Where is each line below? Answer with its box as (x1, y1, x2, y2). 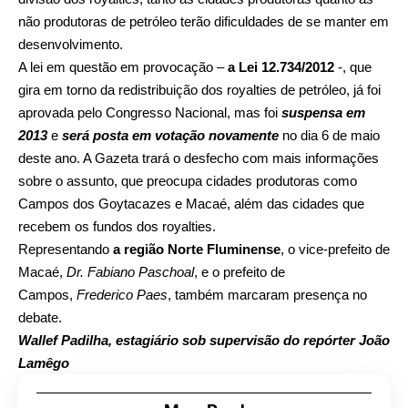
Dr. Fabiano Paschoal (66, 264, 194, 280)
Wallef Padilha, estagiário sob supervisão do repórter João (18, 332, 390, 349)
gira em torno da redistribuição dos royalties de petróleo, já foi (18, 82, 381, 98)
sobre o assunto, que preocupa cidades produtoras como (18, 173, 357, 189)
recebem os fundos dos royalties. (18, 219, 216, 235)
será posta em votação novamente (62, 127, 279, 144)
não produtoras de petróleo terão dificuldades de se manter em (18, 14, 389, 30)
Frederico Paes (76, 287, 168, 303)
